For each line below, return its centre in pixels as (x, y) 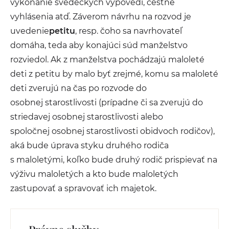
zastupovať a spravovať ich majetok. (83, 188)
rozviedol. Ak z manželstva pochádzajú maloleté (107, 60)
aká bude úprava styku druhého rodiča (89, 145)
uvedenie (30, 31)
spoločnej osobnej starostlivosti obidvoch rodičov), (112, 131)
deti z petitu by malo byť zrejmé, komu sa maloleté (114, 74)
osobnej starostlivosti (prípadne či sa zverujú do (107, 102)
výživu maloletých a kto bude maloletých (94, 174)
